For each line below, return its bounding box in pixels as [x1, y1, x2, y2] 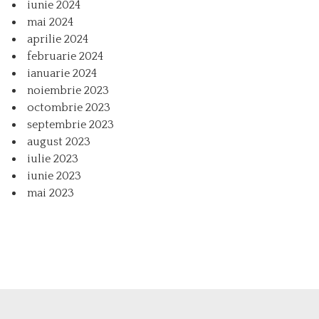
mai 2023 [27, 187, 74, 200]
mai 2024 [27, 16, 73, 29]
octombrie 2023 [27, 101, 110, 115]
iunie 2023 [27, 169, 81, 183]
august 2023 [27, 135, 90, 149]
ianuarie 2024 [27, 67, 97, 80]
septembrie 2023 [27, 118, 114, 132]
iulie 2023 [27, 152, 78, 166]
